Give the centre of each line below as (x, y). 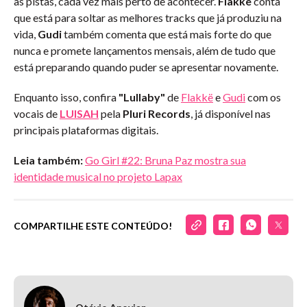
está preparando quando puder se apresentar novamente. (146, 67)
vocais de (37, 113)
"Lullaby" (142, 97)
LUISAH (79, 113)
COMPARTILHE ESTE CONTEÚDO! (93, 226)
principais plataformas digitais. (86, 130)
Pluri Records (157, 113)
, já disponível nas (231, 113)
